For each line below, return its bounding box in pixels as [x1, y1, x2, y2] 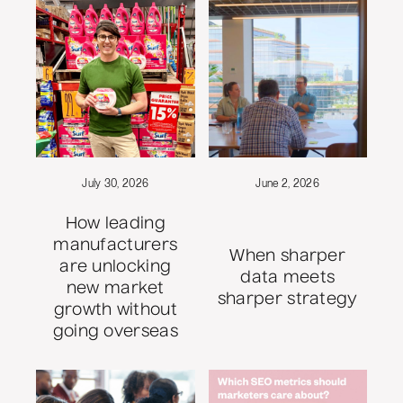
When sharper [229, 248, 346, 265]
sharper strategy [217, 291, 358, 309]
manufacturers [53, 237, 178, 255]
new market [66, 281, 165, 298]
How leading [65, 216, 166, 233]
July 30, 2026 [82, 177, 149, 191]
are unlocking [59, 259, 172, 276]
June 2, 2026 [255, 177, 320, 191]
